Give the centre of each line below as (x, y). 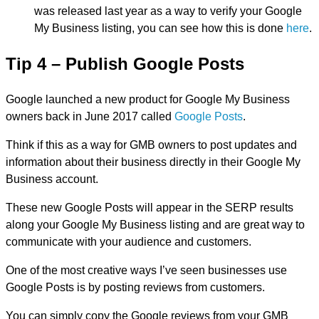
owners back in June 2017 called (90, 117)
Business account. (52, 179)
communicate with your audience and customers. (129, 242)
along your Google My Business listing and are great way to (155, 225)
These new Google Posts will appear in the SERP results (150, 208)
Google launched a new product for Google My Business (148, 100)
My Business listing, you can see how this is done (160, 28)
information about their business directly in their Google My (153, 162)
